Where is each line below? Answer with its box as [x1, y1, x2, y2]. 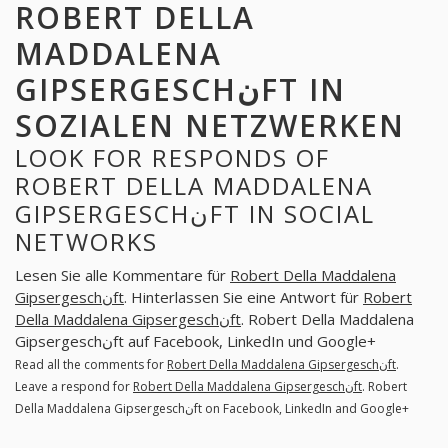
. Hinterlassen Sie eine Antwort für [124, 286, 363, 307]
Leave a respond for [15, 377, 133, 395]
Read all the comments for [15, 355, 167, 373]
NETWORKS [15, 225, 158, 259]
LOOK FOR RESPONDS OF [15, 141, 330, 175]
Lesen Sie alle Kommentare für [15, 264, 230, 285]
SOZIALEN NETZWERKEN [15, 105, 405, 147]
